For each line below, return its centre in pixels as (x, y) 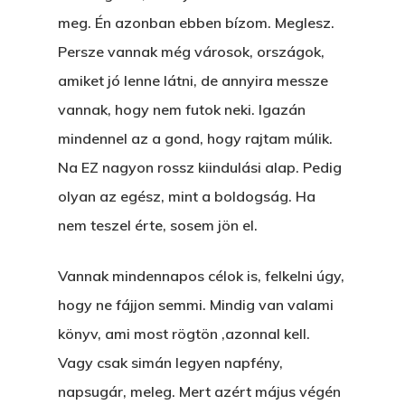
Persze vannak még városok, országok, (191, 52)
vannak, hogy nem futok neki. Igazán (182, 109)
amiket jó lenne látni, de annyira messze (193, 80)
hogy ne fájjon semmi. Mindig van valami (196, 305)
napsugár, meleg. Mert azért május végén (199, 391)
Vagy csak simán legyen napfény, (170, 363)
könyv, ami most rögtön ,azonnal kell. (184, 334)
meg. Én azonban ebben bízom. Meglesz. (196, 23)
